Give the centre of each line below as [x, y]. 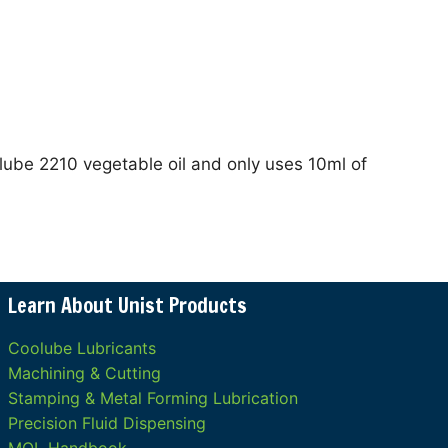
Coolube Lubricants [81, 348]
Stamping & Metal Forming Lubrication [152, 398]
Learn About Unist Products [127, 305]
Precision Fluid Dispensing [106, 423]
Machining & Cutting [84, 373]
